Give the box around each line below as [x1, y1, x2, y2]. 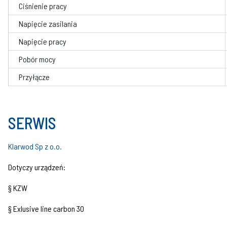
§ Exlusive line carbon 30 [8, 203, 84, 213]
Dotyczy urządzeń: [8, 162, 65, 172]
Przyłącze [19, 71, 50, 82]
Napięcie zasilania [19, 18, 77, 28]
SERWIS [8, 112, 56, 132]
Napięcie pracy [19, 36, 66, 46]
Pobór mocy [19, 54, 56, 64]
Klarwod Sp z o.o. [8, 141, 62, 151]
